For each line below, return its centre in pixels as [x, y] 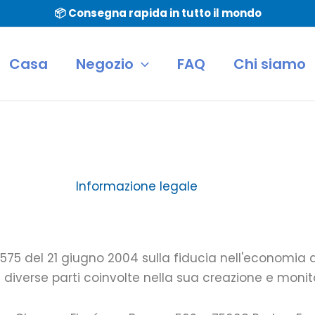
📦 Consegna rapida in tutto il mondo [157, 13]
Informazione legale [136, 186]
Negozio [105, 64]
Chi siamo [270, 64]
